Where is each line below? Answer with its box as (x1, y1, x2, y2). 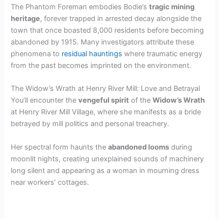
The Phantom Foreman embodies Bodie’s (11, 2, 150, 12)
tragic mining (149, 2, 195, 12)
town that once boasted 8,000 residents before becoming (11, 26, 204, 35)
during (169, 142, 193, 152)
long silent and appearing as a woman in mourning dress (11, 166, 200, 175)
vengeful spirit (78, 96, 130, 105)
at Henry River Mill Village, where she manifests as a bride (11, 108, 201, 117)
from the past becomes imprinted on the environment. (11, 61, 192, 70)
